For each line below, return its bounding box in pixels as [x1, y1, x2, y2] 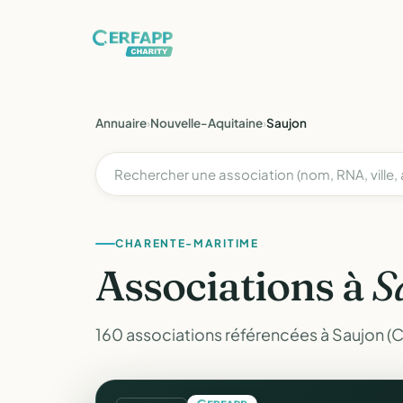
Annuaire [95, 115, 147, 130]
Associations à [95, 260, 372, 311]
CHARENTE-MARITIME [115, 237, 259, 250]
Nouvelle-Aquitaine [150, 115, 263, 130]
